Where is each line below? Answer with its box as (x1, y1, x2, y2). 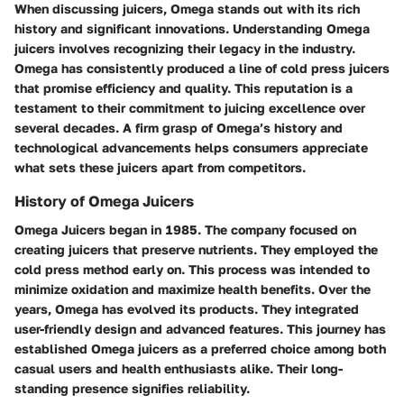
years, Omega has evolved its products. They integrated (14, 301, 359, 317)
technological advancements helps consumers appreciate (14, 139, 368, 155)
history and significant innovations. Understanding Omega (14, 20, 370, 36)
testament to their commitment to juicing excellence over (14, 99, 365, 115)
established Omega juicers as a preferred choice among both (14, 341, 386, 357)
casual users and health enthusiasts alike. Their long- (14, 361, 343, 377)
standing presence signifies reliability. (14, 381, 250, 397)
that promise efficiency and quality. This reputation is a (14, 79, 353, 96)
